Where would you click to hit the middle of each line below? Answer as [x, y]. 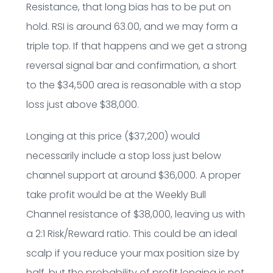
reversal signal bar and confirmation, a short [131, 65]
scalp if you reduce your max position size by [133, 253]
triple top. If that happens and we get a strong [136, 46]
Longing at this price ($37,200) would [113, 136]
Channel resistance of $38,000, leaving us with [135, 214]
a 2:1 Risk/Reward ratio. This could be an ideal [131, 233]
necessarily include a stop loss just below [123, 155]
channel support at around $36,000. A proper [133, 175]
